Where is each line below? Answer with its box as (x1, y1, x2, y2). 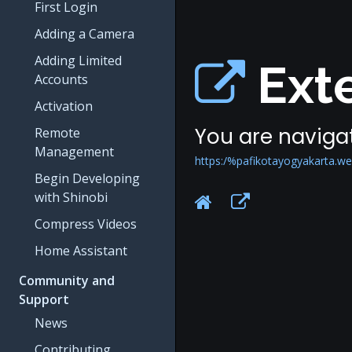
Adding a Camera (35, 25, 134, 42)
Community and (19, 272, 115, 289)
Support (19, 291, 69, 308)
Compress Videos (35, 215, 137, 233)
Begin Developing (35, 170, 140, 187)
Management (35, 143, 114, 160)
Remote (35, 124, 80, 141)
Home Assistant (35, 242, 127, 259)
